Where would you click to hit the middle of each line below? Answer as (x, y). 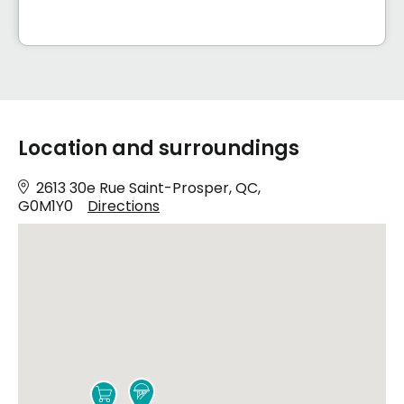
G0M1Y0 (46, 206)
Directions (124, 206)
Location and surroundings (159, 148)
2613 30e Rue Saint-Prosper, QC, (148, 188)
